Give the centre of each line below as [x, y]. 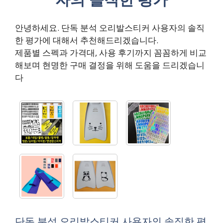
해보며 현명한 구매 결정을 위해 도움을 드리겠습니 [110, 65]
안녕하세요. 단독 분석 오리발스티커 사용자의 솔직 [110, 27]
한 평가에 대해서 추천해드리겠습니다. [87, 40]
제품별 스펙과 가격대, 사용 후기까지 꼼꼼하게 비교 [111, 52]
